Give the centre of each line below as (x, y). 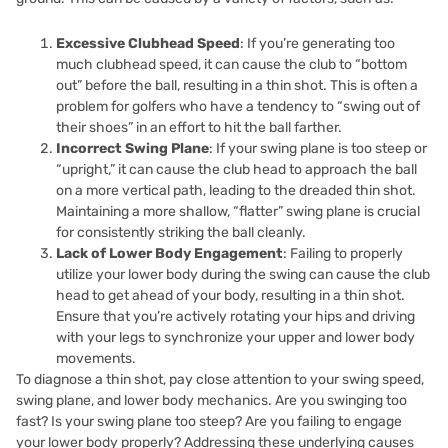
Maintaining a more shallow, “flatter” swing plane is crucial (238, 211)
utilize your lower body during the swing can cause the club (243, 274)
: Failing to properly (343, 253)
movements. (96, 358)
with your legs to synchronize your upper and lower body (235, 337)
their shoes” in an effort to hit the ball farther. (199, 127)
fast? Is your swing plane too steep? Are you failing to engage (209, 421)
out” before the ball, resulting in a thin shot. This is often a (237, 85)
